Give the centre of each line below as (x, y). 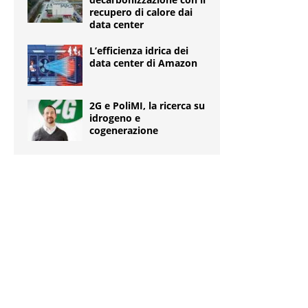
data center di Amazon (143, 63)
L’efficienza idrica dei (139, 51)
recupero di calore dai (141, 12)
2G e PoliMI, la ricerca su (147, 106)
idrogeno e (115, 118)
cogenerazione (124, 131)
